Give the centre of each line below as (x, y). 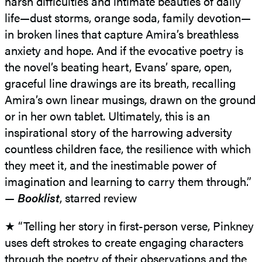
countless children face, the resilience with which (128, 148)
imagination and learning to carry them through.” (128, 181)
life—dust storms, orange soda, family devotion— (128, 17)
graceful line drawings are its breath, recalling (120, 82)
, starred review (98, 197)
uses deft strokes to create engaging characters (124, 242)
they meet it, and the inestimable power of (111, 164)
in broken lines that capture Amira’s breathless (122, 33)
